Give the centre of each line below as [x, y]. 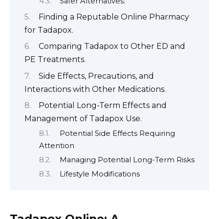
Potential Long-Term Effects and [103, 106]
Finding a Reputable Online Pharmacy [114, 17]
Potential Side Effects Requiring [117, 133]
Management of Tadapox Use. [83, 119]
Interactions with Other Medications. [95, 89]
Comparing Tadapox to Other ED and [112, 46]
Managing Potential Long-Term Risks [127, 160]
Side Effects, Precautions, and [96, 76]
